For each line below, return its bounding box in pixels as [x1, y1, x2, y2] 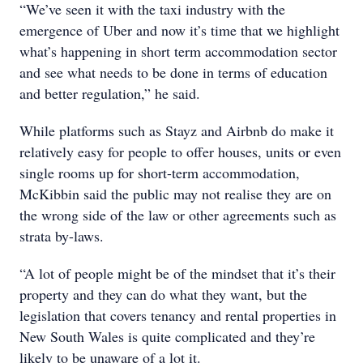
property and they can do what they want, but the [19, 284, 307, 304]
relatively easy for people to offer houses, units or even [19, 142, 341, 161]
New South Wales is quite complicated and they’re [19, 327, 315, 346]
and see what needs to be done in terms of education [19, 62, 327, 82]
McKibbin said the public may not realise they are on [19, 184, 331, 203]
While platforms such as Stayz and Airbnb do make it [19, 121, 334, 140]
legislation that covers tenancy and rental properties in [19, 305, 336, 325]
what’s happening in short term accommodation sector [19, 41, 337, 61]
